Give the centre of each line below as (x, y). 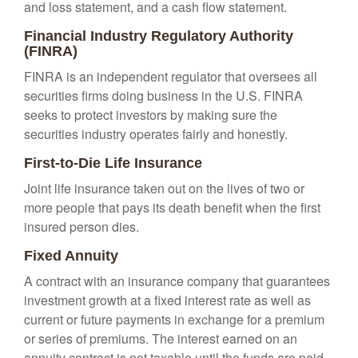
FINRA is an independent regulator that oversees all (171, 76)
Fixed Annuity (71, 256)
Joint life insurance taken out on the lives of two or (164, 188)
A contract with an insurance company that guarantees (177, 281)
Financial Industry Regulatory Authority (159, 36)
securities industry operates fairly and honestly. (156, 134)
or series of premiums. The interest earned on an (161, 338)
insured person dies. (82, 227)
